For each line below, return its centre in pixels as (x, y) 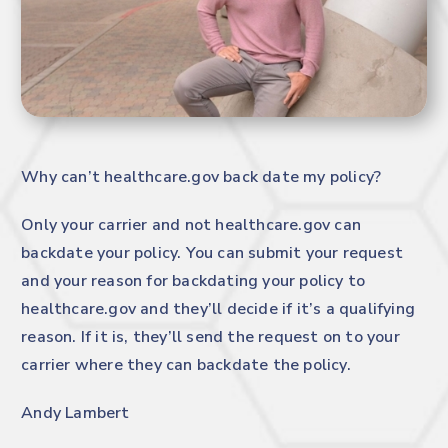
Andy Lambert (75, 412)
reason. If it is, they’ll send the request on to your (210, 336)
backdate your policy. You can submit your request (212, 252)
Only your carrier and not (118, 224)
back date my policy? (300, 176)
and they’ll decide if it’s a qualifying (276, 308)
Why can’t (63, 176)
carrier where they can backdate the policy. (186, 364)
